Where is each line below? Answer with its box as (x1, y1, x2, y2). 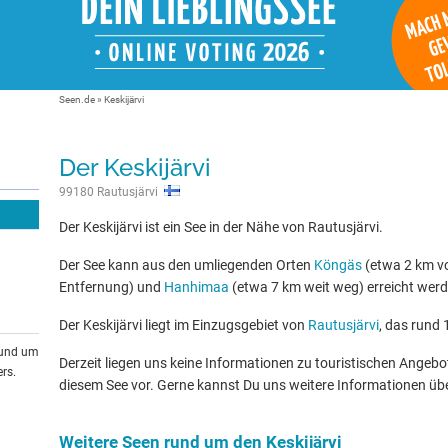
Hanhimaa (164, 279, 229, 295)
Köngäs (314, 257, 362, 273)
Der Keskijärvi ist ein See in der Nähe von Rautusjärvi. (59, 219, 383, 235)
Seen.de (59, 94, 95, 105)
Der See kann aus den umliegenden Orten (59, 257, 314, 273)
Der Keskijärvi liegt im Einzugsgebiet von (59, 317, 308, 333)
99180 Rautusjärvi (59, 185, 164, 199)
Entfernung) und (59, 279, 164, 295)
